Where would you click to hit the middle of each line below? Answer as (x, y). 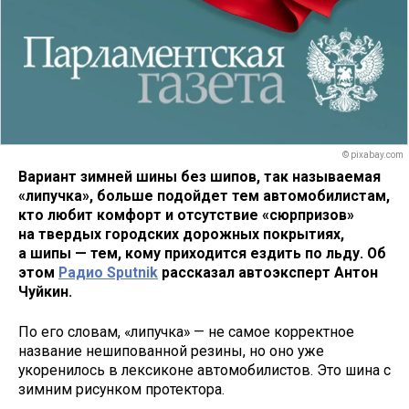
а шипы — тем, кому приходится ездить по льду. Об (202, 253)
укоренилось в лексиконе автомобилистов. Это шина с (204, 371)
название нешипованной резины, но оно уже (171, 351)
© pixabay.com (373, 155)
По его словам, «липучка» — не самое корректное (186, 332)
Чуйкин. (45, 291)
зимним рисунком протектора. (121, 390)
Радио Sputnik (108, 272)
